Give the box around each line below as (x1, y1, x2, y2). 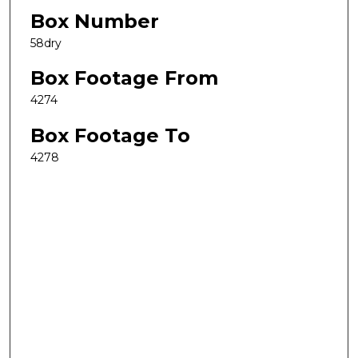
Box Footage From (30, 66, 218, 90)
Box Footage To (30, 123, 190, 147)
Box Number (30, 9, 159, 33)
